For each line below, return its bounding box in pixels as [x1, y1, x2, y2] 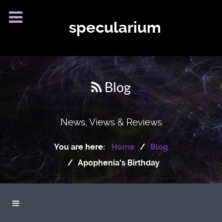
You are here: [54, 142, 110, 152]
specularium [68, 18, 161, 37]
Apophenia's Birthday [77, 158, 160, 167]
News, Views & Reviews [60, 116, 162, 128]
